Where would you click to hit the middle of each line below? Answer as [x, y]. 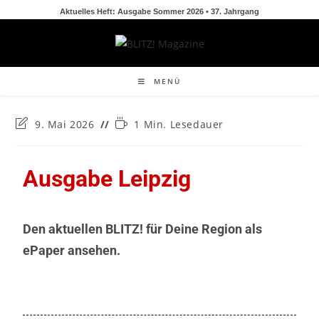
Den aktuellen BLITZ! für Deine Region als [143, 229]
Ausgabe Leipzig [107, 178]
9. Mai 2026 [65, 124]
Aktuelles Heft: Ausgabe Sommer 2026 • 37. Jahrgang [159, 11]
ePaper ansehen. [72, 250]
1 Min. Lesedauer [179, 124]
